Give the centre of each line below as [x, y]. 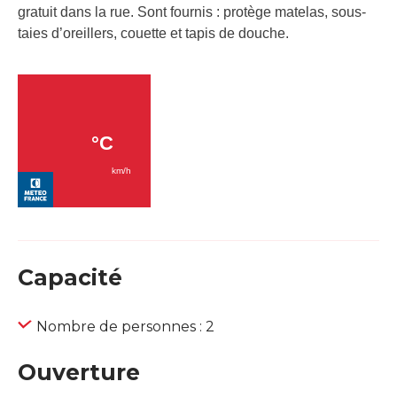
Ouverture [79, 373]
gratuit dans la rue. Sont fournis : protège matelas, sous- [192, 12]
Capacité [70, 278]
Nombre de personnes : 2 [125, 327]
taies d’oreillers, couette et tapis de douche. [153, 34]
